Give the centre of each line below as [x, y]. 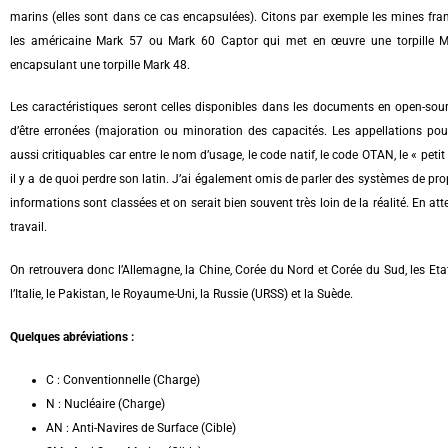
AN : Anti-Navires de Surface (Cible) [141, 427]
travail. [28, 227]
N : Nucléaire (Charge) [105, 403]
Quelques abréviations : [72, 336]
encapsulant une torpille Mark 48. [100, 64]
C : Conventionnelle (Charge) [123, 379]
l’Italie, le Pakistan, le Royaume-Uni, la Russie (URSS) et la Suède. [181, 294]
